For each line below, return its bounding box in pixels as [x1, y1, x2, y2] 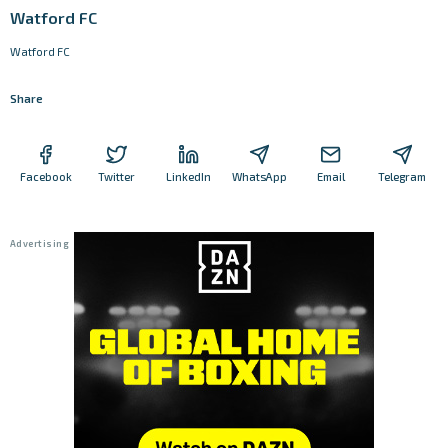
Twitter [98, 169, 136, 183]
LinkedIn [165, 169, 211, 183]
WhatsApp [232, 169, 288, 183]
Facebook [19, 169, 72, 183]
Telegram [378, 169, 427, 183]
